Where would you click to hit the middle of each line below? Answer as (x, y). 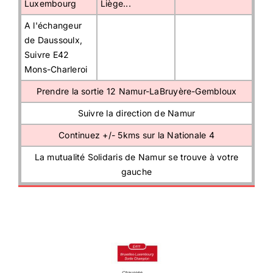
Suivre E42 (47, 54)
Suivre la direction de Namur (136, 113)
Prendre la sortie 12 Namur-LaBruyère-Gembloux (136, 91)
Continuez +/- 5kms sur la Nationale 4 (136, 135)
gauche (136, 171)
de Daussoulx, (54, 40)
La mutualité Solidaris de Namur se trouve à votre (136, 157)
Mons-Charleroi (56, 69)
